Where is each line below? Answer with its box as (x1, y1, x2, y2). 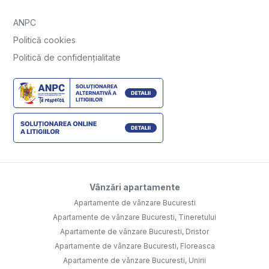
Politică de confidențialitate (13, 52, 121, 63)
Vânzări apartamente (89, 182, 180, 193)
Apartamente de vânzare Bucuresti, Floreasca (54, 241, 215, 251)
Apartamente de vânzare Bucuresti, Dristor (60, 227, 209, 237)
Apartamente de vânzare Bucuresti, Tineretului (53, 213, 216, 222)
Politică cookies (13, 35, 76, 46)
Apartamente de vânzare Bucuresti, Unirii (63, 256, 206, 265)
